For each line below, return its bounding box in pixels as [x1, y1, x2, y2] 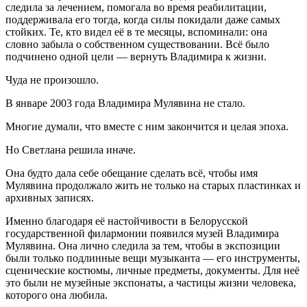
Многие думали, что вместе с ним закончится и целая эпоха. [5, 120, 288, 132]
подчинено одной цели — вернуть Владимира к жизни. [5, 50, 267, 62]
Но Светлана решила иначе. [5, 143, 136, 156]
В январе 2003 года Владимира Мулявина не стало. [5, 97, 245, 109]
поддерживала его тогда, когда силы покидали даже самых [5, 13, 280, 25]
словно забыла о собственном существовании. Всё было [5, 38, 269, 50]
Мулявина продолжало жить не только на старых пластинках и [5, 179, 301, 191]
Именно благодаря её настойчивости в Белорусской [5, 214, 248, 227]
